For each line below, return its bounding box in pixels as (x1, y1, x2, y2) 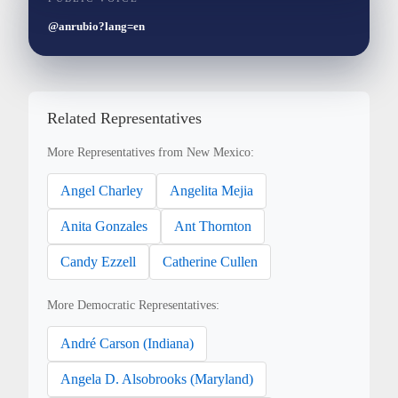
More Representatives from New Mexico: (47, 145, 255, 159)
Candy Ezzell (60, 253, 137, 269)
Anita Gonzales (60, 218, 148, 234)
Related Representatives (47, 108, 203, 127)
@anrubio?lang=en (48, 19, 146, 33)
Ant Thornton (174, 218, 252, 234)
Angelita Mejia (170, 182, 254, 198)
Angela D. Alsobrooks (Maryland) (60, 371, 254, 387)
